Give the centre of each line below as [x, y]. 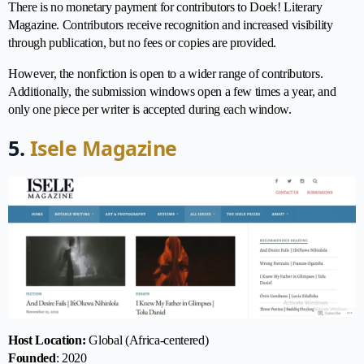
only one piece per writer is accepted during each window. [150, 109]
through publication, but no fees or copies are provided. [143, 42]
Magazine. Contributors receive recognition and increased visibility [171, 24]
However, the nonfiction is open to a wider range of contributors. [166, 73]
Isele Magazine [101, 147]
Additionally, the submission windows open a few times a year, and [172, 91]
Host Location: [47, 340]
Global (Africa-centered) [147, 340]
